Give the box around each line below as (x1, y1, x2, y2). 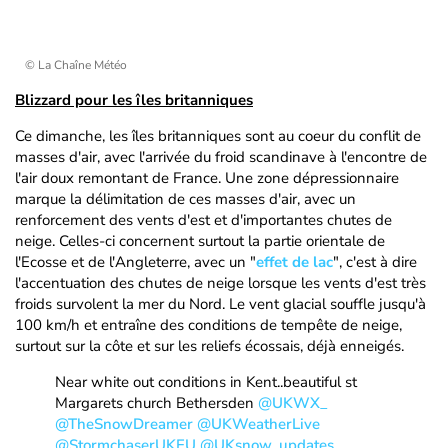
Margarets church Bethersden (55, 393, 258, 413)
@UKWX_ (258, 393, 328, 413)
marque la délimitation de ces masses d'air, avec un (15, 189, 356, 209)
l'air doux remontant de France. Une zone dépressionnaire (15, 168, 399, 188)
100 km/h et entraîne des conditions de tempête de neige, (15, 315, 402, 335)
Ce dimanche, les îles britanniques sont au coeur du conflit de (15, 126, 421, 146)
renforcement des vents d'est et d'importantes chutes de (15, 210, 392, 230)
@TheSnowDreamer (55, 414, 193, 434)
